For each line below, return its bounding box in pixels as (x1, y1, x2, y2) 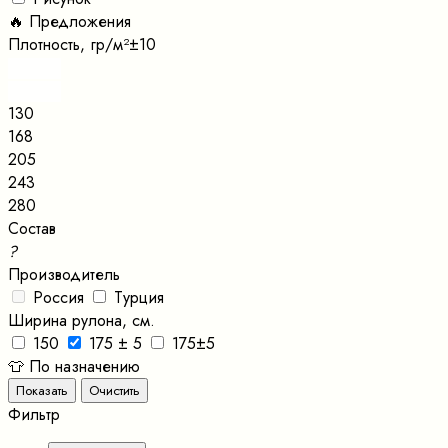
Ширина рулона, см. (8, 308, 155, 332)
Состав (8, 216, 56, 240)
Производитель (8, 262, 120, 286)
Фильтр (8, 402, 60, 426)
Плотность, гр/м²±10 (8, 32, 156, 56)
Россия (33, 285, 84, 309)
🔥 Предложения (8, 9, 131, 33)
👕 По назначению (8, 354, 140, 378)
